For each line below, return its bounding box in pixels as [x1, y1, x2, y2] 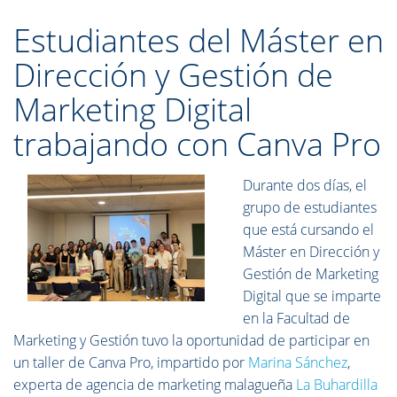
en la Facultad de [243, 308, 351, 328]
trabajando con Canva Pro [13, 122, 381, 166]
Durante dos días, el [243, 175, 368, 195]
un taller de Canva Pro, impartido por [13, 353, 248, 372]
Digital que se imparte [243, 286, 382, 306]
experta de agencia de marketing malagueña [13, 375, 296, 394]
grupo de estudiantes [243, 198, 378, 217]
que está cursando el [243, 220, 375, 239]
